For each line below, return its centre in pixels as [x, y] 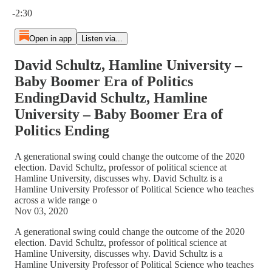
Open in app [50, 39]
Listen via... [102, 39]
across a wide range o [56, 200]
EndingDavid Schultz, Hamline [111, 97]
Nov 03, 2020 [41, 211]
